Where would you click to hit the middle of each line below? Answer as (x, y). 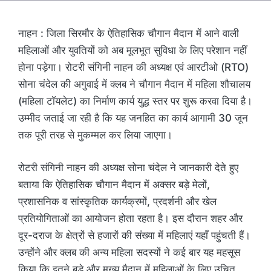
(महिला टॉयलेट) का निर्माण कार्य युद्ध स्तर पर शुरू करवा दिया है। (135, 101)
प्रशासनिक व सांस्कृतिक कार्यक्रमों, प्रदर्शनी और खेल (117, 201)
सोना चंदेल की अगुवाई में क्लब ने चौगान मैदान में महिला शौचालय (134, 84)
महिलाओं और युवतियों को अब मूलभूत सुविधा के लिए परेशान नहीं (132, 51)
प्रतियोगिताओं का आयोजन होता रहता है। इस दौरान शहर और (130, 218)
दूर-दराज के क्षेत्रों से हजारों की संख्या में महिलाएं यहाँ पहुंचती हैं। (134, 235)
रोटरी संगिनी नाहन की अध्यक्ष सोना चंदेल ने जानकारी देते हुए (128, 167)
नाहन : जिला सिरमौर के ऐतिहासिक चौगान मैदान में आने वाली (129, 34)
